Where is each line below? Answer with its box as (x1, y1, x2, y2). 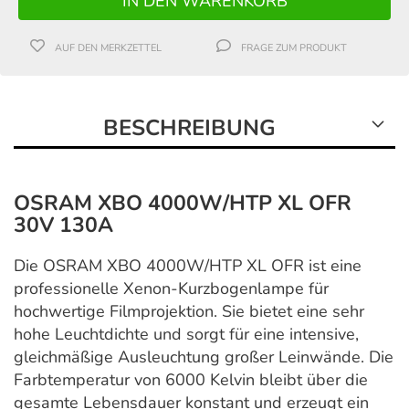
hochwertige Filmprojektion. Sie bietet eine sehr (14, 300, 364, 323)
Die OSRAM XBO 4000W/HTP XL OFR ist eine (14, 255, 362, 278)
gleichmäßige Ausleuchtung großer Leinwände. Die (14, 346, 393, 369)
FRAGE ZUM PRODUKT (241, 41, 348, 56)
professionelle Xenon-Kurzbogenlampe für (14, 278, 329, 300)
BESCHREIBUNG (103, 113, 276, 143)
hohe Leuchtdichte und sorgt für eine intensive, (14, 323, 359, 346)
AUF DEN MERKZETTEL (55, 41, 163, 56)
